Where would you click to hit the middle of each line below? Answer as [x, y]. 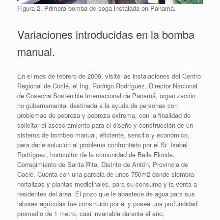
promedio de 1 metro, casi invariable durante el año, [91, 213]
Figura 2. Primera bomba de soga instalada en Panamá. [96, 8]
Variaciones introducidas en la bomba [106, 34]
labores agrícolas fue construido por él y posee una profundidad [107, 203]
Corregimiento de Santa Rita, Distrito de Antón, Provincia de [103, 164]
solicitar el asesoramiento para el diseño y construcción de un [105, 125]
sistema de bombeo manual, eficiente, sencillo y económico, [103, 135]
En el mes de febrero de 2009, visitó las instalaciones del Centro [109, 76]
